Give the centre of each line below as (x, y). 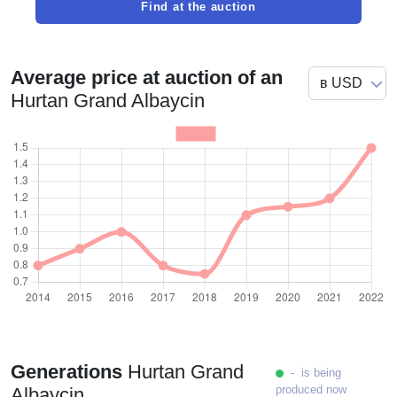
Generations (66, 372)
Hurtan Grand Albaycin (108, 101)
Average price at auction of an (147, 78)
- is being (312, 373)
